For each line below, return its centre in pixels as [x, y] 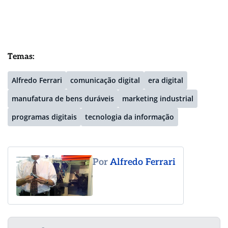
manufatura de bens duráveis [63, 98]
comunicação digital [105, 80]
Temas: [21, 56]
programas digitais [44, 117]
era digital [166, 80]
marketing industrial [158, 98]
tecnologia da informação [130, 117]
